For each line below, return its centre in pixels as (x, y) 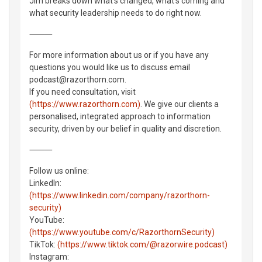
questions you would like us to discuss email (110, 67)
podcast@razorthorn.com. (78, 79)
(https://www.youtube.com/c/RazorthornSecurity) (122, 232)
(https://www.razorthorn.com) (85, 104)
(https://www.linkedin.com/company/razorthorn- (120, 195)
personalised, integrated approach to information (120, 116)
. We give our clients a (180, 104)
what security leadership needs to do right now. (116, 13)
